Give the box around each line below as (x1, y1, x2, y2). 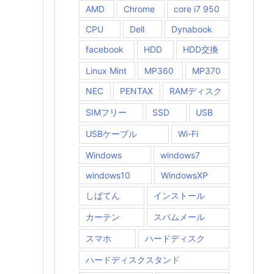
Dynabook (171, 24, 212, 35)
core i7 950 (174, 4, 220, 15)
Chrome (124, 4, 155, 15)
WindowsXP (161, 170, 208, 181)
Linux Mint (86, 65, 127, 76)
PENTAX (120, 86, 153, 97)
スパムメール (154, 212, 205, 223)
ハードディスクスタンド (86, 254, 180, 265)
